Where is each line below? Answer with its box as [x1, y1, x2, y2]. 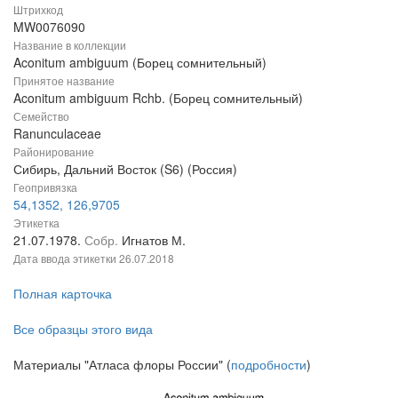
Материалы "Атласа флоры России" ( [13, 355, 231, 374]
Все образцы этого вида [13, 320, 153, 338]
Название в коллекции [13, 37, 126, 53]
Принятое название [13, 73, 115, 89]
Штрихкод [13, 2, 63, 18]
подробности [231, 355, 306, 374]
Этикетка [13, 215, 60, 231]
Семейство [13, 108, 69, 124]
